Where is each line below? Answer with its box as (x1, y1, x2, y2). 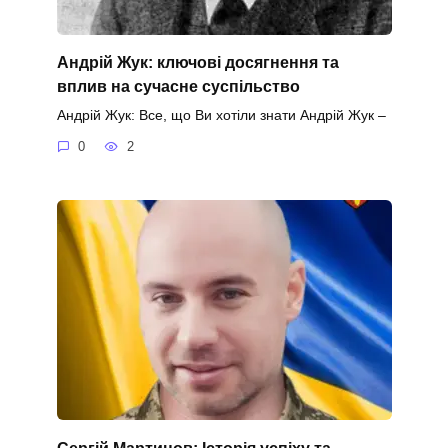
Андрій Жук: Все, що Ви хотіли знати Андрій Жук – (56, 106, 386, 123)
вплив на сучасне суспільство (56, 77, 300, 95)
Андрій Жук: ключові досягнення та (56, 53, 339, 71)
